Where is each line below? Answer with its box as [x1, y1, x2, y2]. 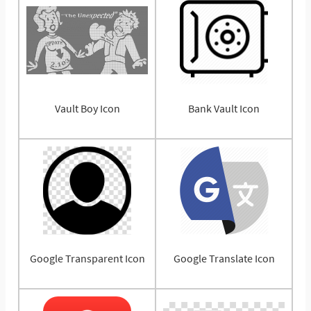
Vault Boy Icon [54, 101, 120, 115]
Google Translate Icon [173, 251, 275, 265]
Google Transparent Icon [29, 251, 145, 265]
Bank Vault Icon [188, 101, 260, 115]
